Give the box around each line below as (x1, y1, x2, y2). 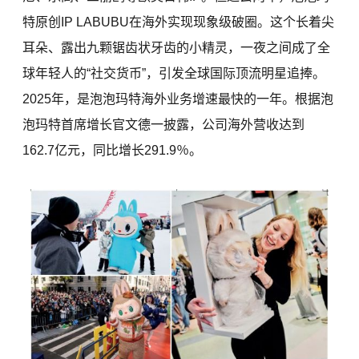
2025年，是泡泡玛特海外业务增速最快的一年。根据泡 (22, 92, 334, 107)
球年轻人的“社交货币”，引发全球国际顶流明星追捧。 (22, 67, 326, 81)
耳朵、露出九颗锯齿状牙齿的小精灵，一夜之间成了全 (22, 41, 331, 55)
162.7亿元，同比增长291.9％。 (22, 143, 203, 158)
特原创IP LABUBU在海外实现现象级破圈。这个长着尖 (22, 15, 335, 30)
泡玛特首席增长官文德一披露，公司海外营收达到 (22, 118, 305, 132)
